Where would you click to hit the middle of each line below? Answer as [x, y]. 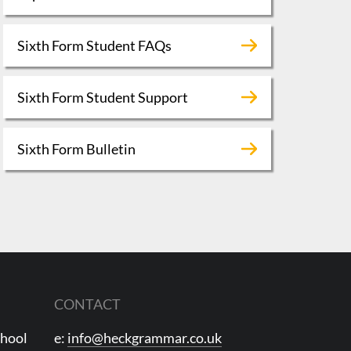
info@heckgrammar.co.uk [145, 337]
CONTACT [88, 304]
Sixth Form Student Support [102, 97]
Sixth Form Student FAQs [94, 45]
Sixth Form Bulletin [76, 148]
